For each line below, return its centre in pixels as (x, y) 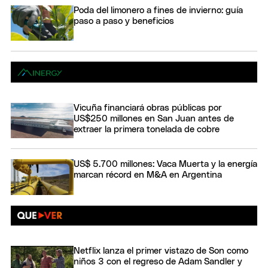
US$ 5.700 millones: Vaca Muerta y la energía (165, 165)
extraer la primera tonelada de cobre (147, 129)
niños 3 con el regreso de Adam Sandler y (158, 261)
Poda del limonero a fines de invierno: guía (158, 10)
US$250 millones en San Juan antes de (154, 118)
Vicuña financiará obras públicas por (148, 108)
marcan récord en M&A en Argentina (148, 175)
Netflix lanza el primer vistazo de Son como (161, 251)
